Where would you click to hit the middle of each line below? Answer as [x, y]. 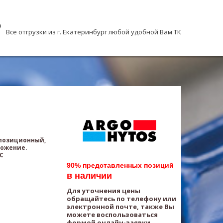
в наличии [89, 176]
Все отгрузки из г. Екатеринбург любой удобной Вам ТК [94, 32]
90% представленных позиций [120, 165]
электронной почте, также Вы [120, 207]
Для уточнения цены [104, 191]
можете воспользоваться [112, 215]
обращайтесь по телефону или [121, 199]
